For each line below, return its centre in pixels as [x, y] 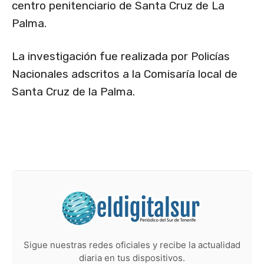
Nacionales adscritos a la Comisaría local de [125, 74]
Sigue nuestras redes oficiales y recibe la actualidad [132, 245]
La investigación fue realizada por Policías [121, 57]
